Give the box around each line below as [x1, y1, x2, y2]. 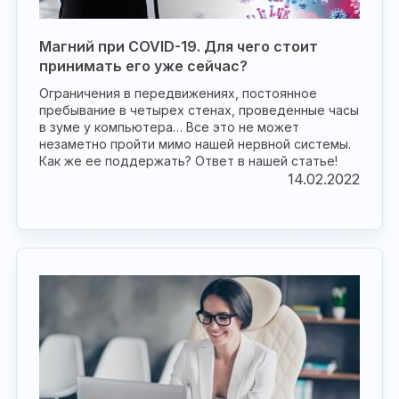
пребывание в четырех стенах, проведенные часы [39, 102, 359, 118]
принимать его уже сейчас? [39, 57, 248, 75]
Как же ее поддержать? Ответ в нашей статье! [39, 153, 338, 168]
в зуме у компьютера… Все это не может [39, 119, 299, 134]
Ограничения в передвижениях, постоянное [39, 85, 317, 101]
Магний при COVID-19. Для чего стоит [39, 37, 318, 55]
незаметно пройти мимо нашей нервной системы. [39, 136, 351, 151]
